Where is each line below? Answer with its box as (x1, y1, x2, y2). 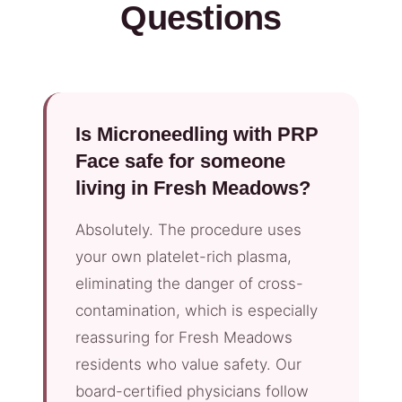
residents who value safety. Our (75, 354, 301, 373)
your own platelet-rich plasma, (75, 247, 292, 266)
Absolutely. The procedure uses (75, 220, 301, 239)
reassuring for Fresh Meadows (75, 328, 293, 346)
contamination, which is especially (75, 301, 318, 319)
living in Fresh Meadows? (75, 176, 310, 199)
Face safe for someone (75, 149, 285, 172)
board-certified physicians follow (75, 381, 309, 400)
